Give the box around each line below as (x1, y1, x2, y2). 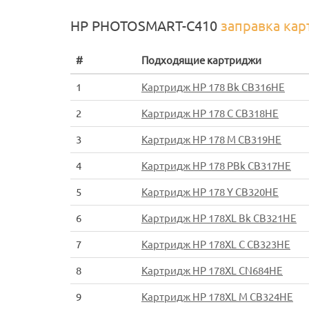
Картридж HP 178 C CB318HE (141, 108, 279, 120)
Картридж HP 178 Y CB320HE (141, 186, 279, 199)
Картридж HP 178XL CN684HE (141, 265, 283, 277)
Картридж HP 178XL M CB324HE (141, 291, 293, 303)
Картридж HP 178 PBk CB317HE (141, 160, 291, 172)
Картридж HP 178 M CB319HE (141, 134, 281, 146)
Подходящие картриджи (141, 54, 261, 67)
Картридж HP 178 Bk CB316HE (141, 81, 285, 94)
